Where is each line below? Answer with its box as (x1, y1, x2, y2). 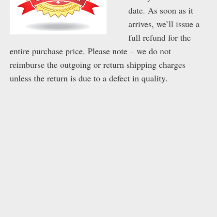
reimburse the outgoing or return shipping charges (10, 59, 186, 71)
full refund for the (128, 31, 191, 44)
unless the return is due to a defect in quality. (10, 72, 168, 84)
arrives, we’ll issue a (128, 18, 200, 30)
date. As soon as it (128, 4, 193, 16)
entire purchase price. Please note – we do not (10, 45, 171, 57)
